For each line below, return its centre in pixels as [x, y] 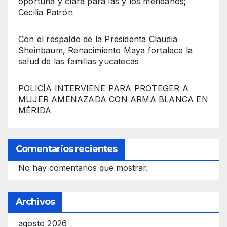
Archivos [35, 201]
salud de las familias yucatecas [79, 61]
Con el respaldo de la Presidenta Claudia [98, 39]
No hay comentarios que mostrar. [83, 167]
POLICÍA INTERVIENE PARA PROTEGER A [103, 88]
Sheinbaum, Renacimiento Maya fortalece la [106, 50]
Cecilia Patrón [46, 12]
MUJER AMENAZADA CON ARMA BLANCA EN [113, 99]
